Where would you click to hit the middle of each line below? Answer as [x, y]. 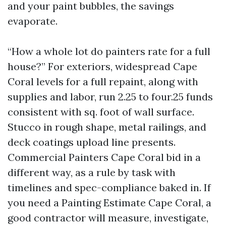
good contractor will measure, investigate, [108, 218]
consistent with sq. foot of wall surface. [101, 112]
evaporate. [33, 21]
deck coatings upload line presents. [92, 142]
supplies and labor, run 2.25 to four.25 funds [110, 97]
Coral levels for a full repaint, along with [103, 81]
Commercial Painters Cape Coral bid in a [104, 157]
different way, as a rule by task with [92, 172]
